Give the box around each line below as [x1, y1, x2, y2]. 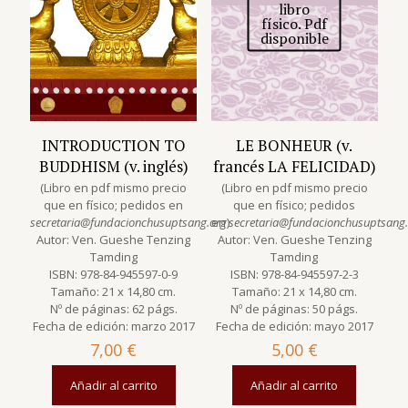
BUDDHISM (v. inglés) [38, 155, 189, 177]
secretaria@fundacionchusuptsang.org [30, 213, 227, 230]
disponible [260, 27, 329, 48]
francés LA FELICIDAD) [212, 155, 376, 177]
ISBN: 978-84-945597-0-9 [49, 265, 178, 282]
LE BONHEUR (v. [236, 134, 353, 156]
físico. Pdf [261, 13, 328, 34]
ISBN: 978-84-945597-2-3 [229, 265, 359, 282]
